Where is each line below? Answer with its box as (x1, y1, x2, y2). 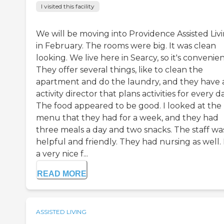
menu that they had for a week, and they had (36, 112, 218, 122)
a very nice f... (36, 148, 88, 158)
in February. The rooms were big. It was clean (36, 40, 216, 50)
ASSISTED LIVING (36, 207, 86, 215)
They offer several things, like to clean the (36, 64, 203, 74)
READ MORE (37, 169, 86, 178)
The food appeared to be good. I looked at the (36, 100, 221, 110)
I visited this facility (41, 2, 94, 10)
